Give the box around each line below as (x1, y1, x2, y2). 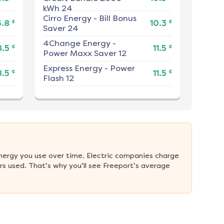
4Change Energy (42, 38, 110, 48)
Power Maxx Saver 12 (42, 48, 126, 58)
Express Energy (42, 63, 102, 73)
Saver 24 (42, 23, 78, 33)
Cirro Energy (42, 13, 91, 23)
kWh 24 (42, 3, 72, 13)
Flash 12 (42, 73, 74, 83)
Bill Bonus (98, 13, 136, 23)
